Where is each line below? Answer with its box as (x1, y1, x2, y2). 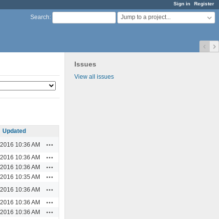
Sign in (174, 1, 190, 6)
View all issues (74, 73, 114, 80)
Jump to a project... (121, 14, 171, 21)
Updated (2, 127, 26, 134)
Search (30, 14, 49, 21)
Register (194, 1, 214, 6)
